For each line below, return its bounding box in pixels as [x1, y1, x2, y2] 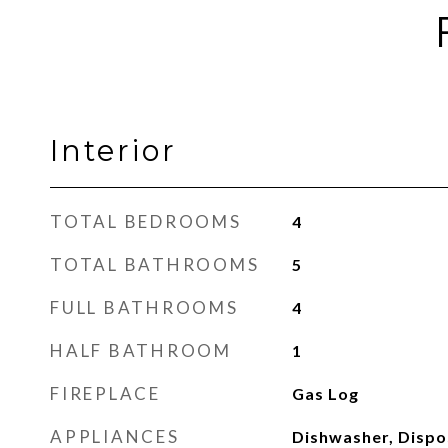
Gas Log [291, 384, 359, 403]
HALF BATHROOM [50, 340, 232, 361]
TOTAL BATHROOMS [50, 254, 260, 275]
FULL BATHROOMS [50, 297, 239, 318]
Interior [50, 133, 177, 168]
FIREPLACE [50, 383, 161, 404]
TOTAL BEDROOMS [50, 211, 242, 232]
